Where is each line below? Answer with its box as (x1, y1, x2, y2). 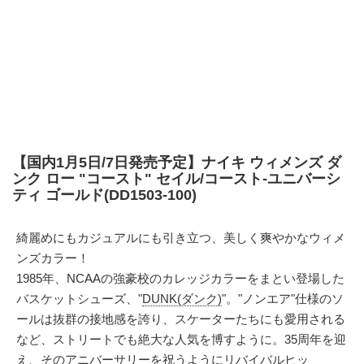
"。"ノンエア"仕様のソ (222, 292, 344, 305)
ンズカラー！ (16, 251, 89, 265)
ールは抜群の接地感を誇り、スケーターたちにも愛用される (16, 312, 345, 326)
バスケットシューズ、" (16, 292, 142, 305)
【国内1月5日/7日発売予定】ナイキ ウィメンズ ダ (12, 154, 341, 171)
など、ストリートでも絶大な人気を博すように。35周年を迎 (16, 332, 346, 346)
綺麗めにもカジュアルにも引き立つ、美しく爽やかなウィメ (16, 231, 345, 245)
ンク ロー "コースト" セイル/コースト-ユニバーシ (12, 171, 340, 187)
